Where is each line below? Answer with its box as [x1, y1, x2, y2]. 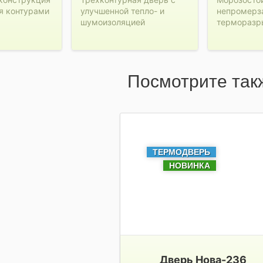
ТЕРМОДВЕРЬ [152, 147, 210, 157]
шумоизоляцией [80, 17, 145, 27]
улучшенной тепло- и [80, 6, 164, 16]
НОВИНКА [168, 161, 210, 170]
